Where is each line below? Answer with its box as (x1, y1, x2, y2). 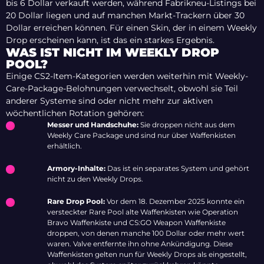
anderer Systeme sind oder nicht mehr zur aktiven (6, 95, 213, 107)
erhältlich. (47, 141, 82, 151)
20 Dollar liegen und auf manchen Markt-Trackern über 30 (6, 10, 245, 21)
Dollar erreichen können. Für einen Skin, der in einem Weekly (6, 22, 257, 34)
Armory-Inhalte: (47, 164, 105, 173)
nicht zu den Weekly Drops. (47, 174, 143, 184)
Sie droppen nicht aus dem (138, 120, 235, 130)
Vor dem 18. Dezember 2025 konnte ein (105, 197, 245, 206)
